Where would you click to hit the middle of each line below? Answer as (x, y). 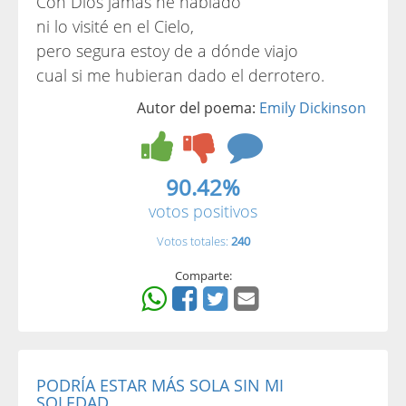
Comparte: (203, 275)
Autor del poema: (198, 108)
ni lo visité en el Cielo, (115, 26)
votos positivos (203, 211)
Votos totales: (193, 241)
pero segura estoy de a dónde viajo (167, 51)
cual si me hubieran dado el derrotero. (180, 75)
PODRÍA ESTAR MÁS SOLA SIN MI (160, 385)
